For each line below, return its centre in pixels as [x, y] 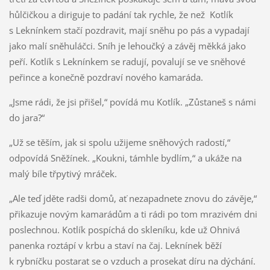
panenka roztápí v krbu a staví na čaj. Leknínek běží [115, 245]
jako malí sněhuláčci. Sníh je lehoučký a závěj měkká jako [127, 46]
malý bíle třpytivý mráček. [63, 173]
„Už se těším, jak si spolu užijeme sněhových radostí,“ [119, 142]
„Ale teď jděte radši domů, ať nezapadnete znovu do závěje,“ [133, 198]
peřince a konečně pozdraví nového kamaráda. [106, 77]
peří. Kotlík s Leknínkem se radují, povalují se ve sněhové [127, 61]
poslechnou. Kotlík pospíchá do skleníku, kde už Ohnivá [124, 229]
